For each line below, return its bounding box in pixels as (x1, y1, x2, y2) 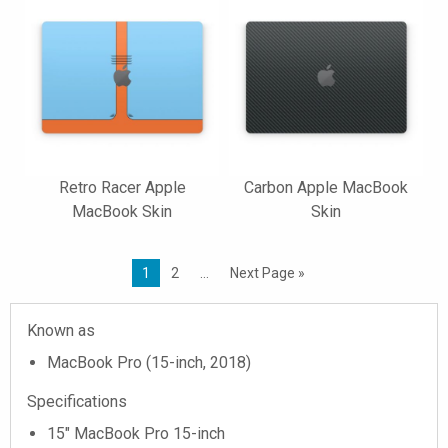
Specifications (27, 392, 127, 411)
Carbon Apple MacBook (244, 178, 408, 197)
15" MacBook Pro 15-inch (47, 424, 225, 443)
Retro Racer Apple (58, 178, 186, 197)
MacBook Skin (72, 202, 172, 221)
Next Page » (230, 265, 305, 281)
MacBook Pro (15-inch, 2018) (47, 353, 251, 372)
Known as (27, 321, 95, 340)
